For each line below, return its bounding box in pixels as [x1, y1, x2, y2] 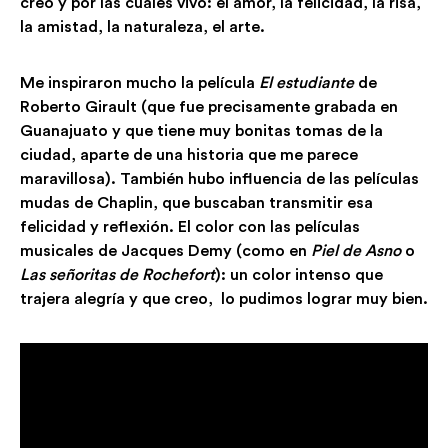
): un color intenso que [215, 266, 383, 283]
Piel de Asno [311, 242, 401, 259]
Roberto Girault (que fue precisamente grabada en [20, 98, 398, 115]
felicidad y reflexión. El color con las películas [20, 218, 360, 235]
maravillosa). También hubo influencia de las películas [20, 170, 419, 187]
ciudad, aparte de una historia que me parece [20, 146, 358, 163]
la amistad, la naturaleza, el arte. [20, 18, 265, 35]
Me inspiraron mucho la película [20, 74, 259, 91]
